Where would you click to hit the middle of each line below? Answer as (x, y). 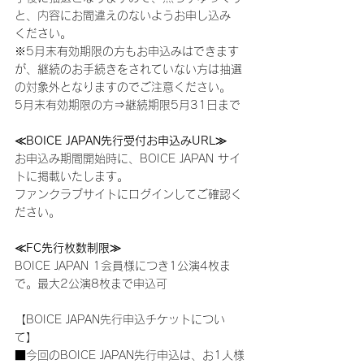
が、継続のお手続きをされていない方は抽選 (128, 69)
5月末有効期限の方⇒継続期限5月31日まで (128, 105)
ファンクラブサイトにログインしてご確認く (128, 194)
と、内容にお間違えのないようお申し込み (123, 15)
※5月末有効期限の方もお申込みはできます (127, 51)
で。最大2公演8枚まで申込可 (91, 284)
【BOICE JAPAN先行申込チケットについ (120, 319)
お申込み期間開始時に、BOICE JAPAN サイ (128, 158)
